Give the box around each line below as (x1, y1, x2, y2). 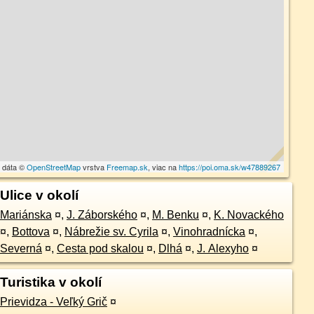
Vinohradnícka (172, 226, 245, 238)
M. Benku (151, 209, 199, 221)
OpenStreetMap (27, 161, 81, 172)
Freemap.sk (107, 161, 149, 172)
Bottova (11, 226, 50, 238)
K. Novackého (213, 209, 284, 221)
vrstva (81, 161, 107, 172)
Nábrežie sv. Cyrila (64, 226, 158, 238)
